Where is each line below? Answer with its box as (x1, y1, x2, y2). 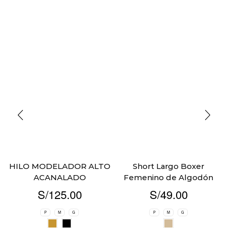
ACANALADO (33, 173, 86, 183)
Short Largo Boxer (133, 161, 204, 172)
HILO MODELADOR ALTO (9, 161, 110, 172)
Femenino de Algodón (124, 173, 213, 183)
